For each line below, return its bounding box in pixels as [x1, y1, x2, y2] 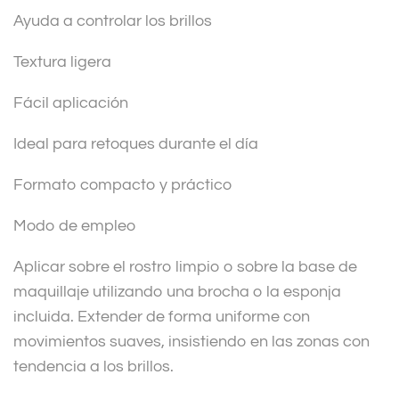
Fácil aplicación [13, 94, 128, 112]
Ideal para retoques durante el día [13, 135, 258, 153]
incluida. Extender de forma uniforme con [13, 308, 310, 326]
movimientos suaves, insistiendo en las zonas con [13, 333, 370, 351]
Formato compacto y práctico [13, 176, 232, 194]
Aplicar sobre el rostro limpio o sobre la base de [13, 258, 357, 276]
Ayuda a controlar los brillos [13, 12, 212, 30]
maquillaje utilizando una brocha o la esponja [13, 283, 341, 301]
